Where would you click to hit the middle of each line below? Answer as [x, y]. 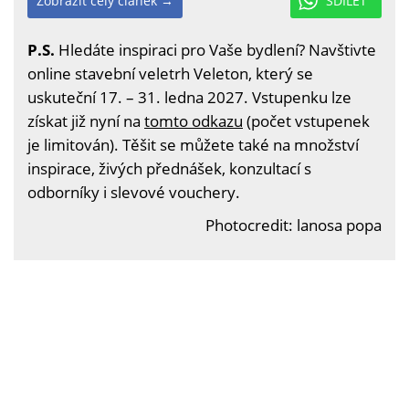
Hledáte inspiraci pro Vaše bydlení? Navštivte [215, 50]
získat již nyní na [86, 121]
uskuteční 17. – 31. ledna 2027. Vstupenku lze [189, 97]
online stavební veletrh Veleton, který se [170, 73]
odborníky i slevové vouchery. [134, 192]
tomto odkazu [194, 121]
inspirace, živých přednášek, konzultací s [169, 168]
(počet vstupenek [306, 121]
